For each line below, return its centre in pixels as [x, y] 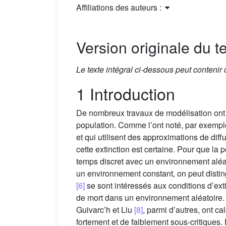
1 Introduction [126, 93]
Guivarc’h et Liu [105, 209]
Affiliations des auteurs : [120, 7]
